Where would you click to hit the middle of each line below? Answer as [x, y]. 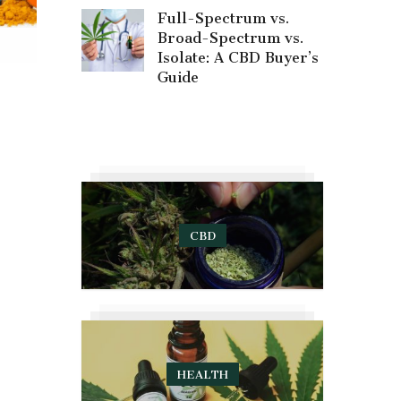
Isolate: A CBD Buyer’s [238, 58]
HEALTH [202, 374]
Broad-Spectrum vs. [230, 38]
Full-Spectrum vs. [223, 18]
